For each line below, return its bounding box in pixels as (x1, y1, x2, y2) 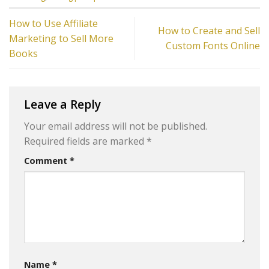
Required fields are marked (24, 134, 147, 148)
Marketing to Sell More (9, 31, 113, 45)
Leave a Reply (24, 95, 104, 112)
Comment (24, 155, 70, 167)
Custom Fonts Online (166, 39, 260, 53)
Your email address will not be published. (24, 119, 207, 133)
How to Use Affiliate (9, 16, 98, 30)
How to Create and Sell (158, 24, 260, 38)
